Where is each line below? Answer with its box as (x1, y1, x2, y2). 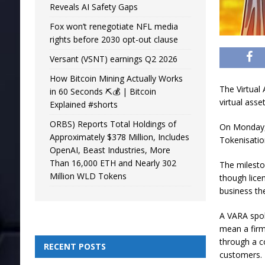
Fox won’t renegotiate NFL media (49, 21, 178, 32)
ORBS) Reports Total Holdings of (49, 118, 176, 130)
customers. (219, 249, 263, 261)
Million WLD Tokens (49, 170, 127, 182)
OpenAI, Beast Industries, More (49, 144, 170, 156)
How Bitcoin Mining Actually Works (49, 73, 183, 84)
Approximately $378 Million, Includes (49, 131, 189, 143)
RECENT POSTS (43, 241, 106, 252)
